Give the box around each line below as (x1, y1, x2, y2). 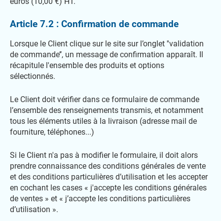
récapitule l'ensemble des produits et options (10, 61, 164, 70)
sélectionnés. (10, 72, 55, 81)
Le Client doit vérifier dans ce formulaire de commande (10, 95, 199, 104)
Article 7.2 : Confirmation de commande (10, 18, 179, 30)
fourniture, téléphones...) (10, 127, 94, 137)
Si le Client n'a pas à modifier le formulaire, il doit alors (10, 150, 198, 160)
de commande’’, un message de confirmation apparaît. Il (10, 50, 203, 59)
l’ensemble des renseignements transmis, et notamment (10, 106, 203, 115)
